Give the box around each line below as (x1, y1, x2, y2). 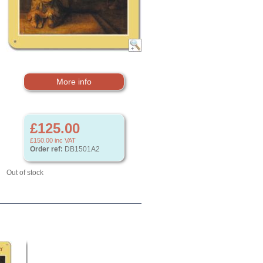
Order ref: (30, 145, 63, 153)
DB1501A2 (63, 145, 100, 153)
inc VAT (53, 137, 76, 144)
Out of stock (6, 168, 43, 177)
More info (56, 77, 92, 86)
